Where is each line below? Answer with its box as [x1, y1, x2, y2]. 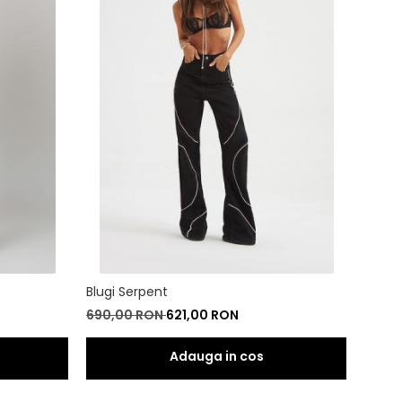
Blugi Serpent [86, 282, 168, 301]
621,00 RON [166, 305, 239, 324]
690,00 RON [86, 305, 166, 324]
